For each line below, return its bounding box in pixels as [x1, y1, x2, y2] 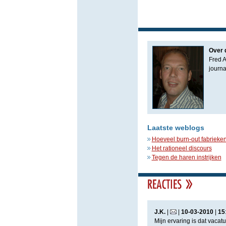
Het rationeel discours [151, 145, 212, 152]
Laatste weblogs [147, 124, 204, 132]
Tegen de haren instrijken [151, 154, 221, 161]
